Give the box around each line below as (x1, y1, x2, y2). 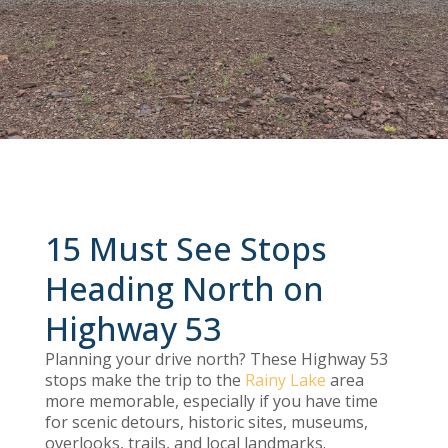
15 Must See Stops (44, 226, 327, 270)
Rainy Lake (244, 368, 326, 391)
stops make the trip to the (44, 368, 245, 391)
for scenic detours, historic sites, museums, (44, 410, 368, 433)
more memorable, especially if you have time (44, 389, 378, 412)
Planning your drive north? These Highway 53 (44, 347, 388, 370)
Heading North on (44, 266, 324, 310)
